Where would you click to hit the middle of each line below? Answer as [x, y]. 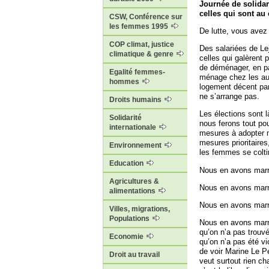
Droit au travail [134, 255]
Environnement [136, 146]
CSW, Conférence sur [146, 17]
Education [127, 164]
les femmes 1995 [140, 27]
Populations [130, 219]
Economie [127, 237]
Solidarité [125, 118]
